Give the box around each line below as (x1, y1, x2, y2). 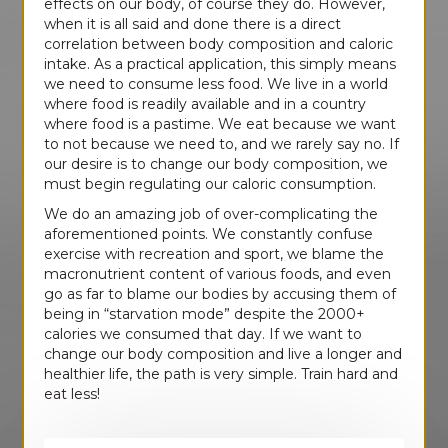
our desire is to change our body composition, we (44, 155, 389, 174)
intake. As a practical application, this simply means (44, 55, 397, 74)
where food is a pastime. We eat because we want (44, 115, 397, 134)
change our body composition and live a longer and (44, 345, 403, 364)
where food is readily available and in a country (44, 95, 367, 114)
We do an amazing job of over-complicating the (44, 205, 379, 224)
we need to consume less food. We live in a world (44, 75, 389, 94)
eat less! (44, 385, 101, 404)
